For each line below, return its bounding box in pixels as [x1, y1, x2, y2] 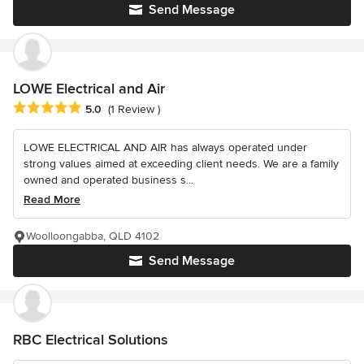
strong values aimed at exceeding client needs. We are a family [24, 156, 339, 171]
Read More [24, 192, 80, 206]
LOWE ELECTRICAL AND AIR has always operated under [24, 140, 307, 154]
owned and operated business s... [24, 172, 193, 187]
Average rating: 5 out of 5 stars [12, 99, 186, 116]
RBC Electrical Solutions [13, 330, 167, 349]
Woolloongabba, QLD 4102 [26, 228, 159, 243]
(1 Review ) [108, 102, 160, 116]
